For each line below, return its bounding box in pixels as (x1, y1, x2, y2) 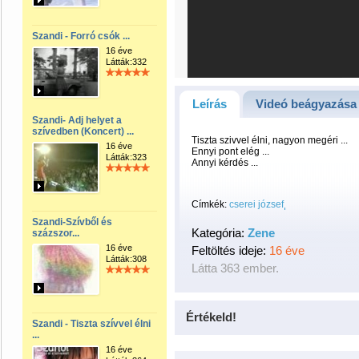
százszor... (32, 228, 79, 239)
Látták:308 (106, 254, 147, 264)
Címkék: (192, 199, 227, 210)
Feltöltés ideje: (192, 244, 269, 257)
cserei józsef (229, 199, 284, 210)
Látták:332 (106, 57, 147, 67)
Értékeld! (186, 310, 236, 324)
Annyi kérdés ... (192, 157, 258, 168)
